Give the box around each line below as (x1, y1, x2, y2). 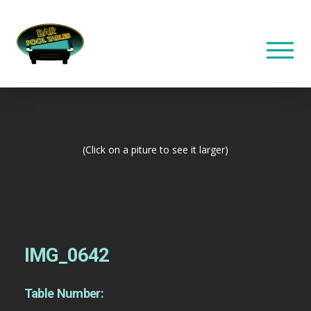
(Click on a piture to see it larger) (83, 143, 228, 157)
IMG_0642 (24, 244, 109, 267)
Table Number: (24, 286, 104, 301)
